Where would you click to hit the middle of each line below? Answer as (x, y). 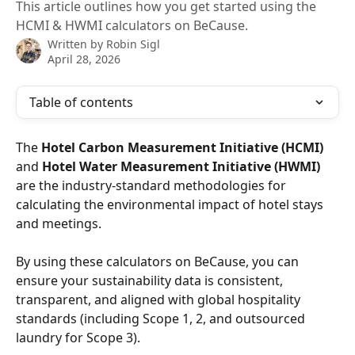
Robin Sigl (133, 44)
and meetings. (59, 223)
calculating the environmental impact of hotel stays (171, 204)
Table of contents (81, 102)
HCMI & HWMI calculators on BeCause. (132, 25)
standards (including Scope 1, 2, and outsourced (162, 319)
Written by (77, 44)
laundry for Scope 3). (78, 338)
